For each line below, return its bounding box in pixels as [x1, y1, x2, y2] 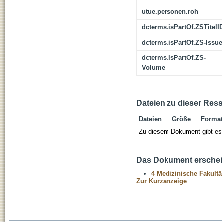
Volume [142, 64, 165, 72]
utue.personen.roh [142, 8, 198, 16]
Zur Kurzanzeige [136, 177, 187, 185]
